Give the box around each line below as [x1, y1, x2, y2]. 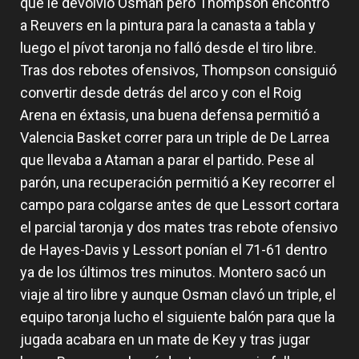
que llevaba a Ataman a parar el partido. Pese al [20, 151, 314, 169]
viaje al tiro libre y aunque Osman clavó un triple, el [20, 286, 336, 304]
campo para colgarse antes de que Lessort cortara [20, 196, 339, 214]
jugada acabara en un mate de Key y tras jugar [20, 331, 310, 349]
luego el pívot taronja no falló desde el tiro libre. [20, 39, 317, 57]
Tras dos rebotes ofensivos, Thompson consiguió [20, 62, 337, 79]
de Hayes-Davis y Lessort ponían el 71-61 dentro [20, 241, 327, 259]
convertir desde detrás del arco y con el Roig [20, 84, 301, 102]
